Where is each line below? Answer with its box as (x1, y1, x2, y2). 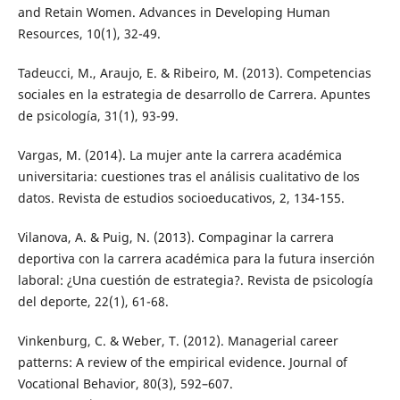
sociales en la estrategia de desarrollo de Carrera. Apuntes (17, 86, 371, 104)
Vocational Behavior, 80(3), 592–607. (17, 375, 233, 393)
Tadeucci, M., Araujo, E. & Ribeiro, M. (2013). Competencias (17, 64, 371, 82)
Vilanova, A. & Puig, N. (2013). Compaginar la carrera (17, 229, 334, 246)
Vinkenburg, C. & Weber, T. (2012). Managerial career (17, 332, 338, 350)
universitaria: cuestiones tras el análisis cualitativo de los (17, 168, 360, 186)
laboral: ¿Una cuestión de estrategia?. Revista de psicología (17, 271, 373, 289)
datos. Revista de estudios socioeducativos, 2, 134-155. (17, 189, 345, 207)
